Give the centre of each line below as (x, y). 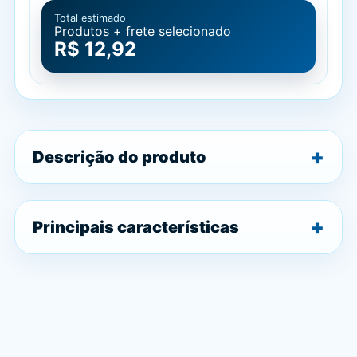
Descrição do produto (120, 157)
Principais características (136, 227)
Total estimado (90, 18)
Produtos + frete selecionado (143, 31)
